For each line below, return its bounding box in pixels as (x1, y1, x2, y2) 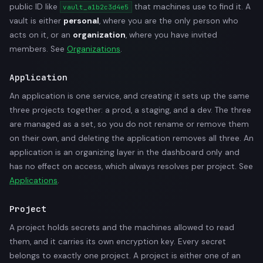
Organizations (67, 44, 120, 54)
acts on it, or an (9, 30, 73, 40)
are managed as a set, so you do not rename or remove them (9, 119, 249, 129)
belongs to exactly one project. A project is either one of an (9, 251, 241, 261)
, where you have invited (126, 30, 217, 40)
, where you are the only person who (99, 16, 238, 26)
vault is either (9, 16, 63, 26)
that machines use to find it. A (131, 2, 251, 12)
